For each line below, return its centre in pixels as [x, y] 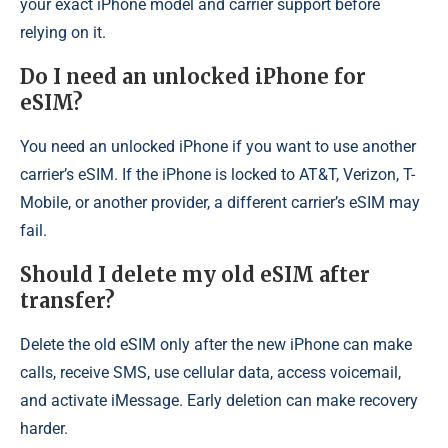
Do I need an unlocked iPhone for [193, 77]
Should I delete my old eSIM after [195, 275]
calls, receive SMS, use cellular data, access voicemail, [210, 373]
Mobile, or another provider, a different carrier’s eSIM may [220, 203]
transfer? [67, 301]
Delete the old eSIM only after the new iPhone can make [216, 345]
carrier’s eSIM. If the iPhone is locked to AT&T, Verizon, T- [217, 175]
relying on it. [63, 33]
